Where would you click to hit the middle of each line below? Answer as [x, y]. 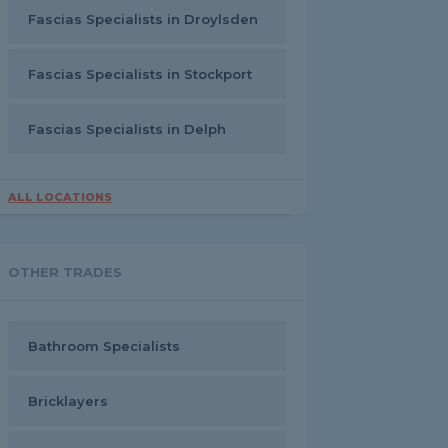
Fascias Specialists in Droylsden [143, 19]
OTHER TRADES [65, 272]
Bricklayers [68, 401]
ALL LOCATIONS [60, 197]
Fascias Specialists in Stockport [140, 74]
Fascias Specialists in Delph [127, 129]
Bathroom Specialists [104, 346]
